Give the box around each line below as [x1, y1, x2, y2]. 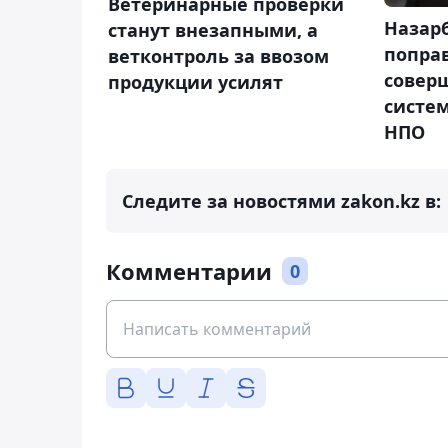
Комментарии [106, 256, 272, 287]
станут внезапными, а [108, 18, 318, 43]
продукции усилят [108, 70, 283, 95]
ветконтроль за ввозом [108, 44, 329, 69]
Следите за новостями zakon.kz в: [122, 189, 441, 214]
